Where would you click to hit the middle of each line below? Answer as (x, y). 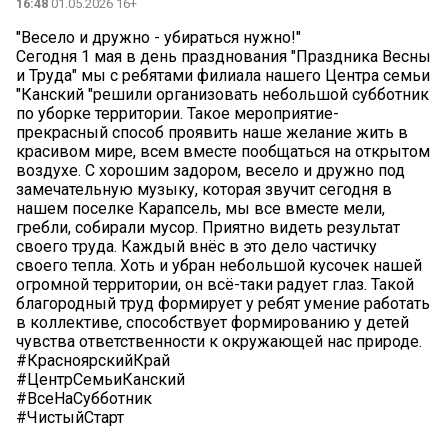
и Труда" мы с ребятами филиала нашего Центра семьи (223, 75)
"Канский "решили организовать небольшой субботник (222, 94)
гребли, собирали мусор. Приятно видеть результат (208, 227)
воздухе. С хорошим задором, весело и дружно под (210, 170)
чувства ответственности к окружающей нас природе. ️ (221, 341)
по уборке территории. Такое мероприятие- (177, 113)
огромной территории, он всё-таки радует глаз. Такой (215, 284)
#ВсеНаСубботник (84, 398)
